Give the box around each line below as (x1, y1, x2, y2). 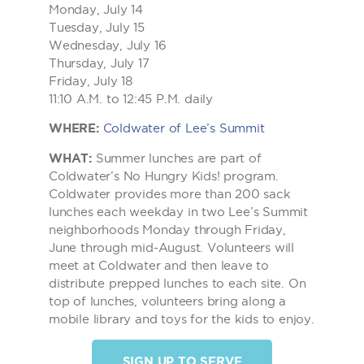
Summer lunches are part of (92, 150, 262, 165)
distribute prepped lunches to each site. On (49, 275, 306, 290)
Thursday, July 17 (49, 55, 149, 70)
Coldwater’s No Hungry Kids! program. (49, 168, 279, 183)
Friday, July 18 (49, 73, 132, 88)
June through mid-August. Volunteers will (49, 240, 294, 254)
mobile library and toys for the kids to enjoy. (49, 311, 314, 326)
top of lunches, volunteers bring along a (49, 293, 287, 308)
